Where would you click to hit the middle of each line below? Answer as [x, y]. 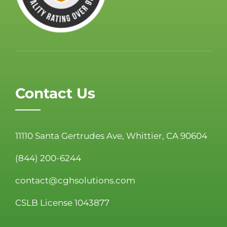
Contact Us [55, 93]
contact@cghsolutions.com [75, 180]
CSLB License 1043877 [62, 202]
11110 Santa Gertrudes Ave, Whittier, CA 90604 [111, 136]
